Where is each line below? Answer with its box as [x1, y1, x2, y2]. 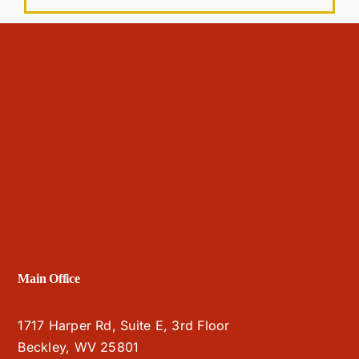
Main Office [18, 272, 80, 286]
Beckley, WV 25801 [18, 339, 139, 356]
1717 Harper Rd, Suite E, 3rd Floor [18, 317, 230, 334]
